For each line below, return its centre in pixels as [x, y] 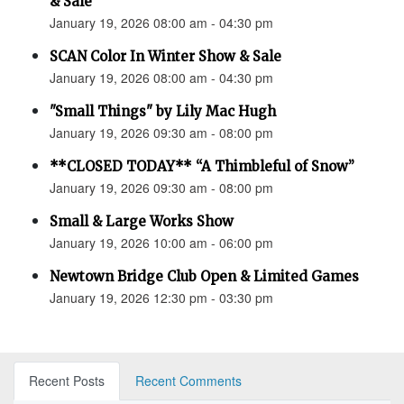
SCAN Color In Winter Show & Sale [165, 57]
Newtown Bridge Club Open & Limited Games [204, 277]
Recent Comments [188, 381]
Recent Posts [67, 381]
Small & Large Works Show [142, 222]
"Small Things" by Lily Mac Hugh [163, 112]
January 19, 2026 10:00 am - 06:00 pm [161, 243]
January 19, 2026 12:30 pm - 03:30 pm [161, 298]
